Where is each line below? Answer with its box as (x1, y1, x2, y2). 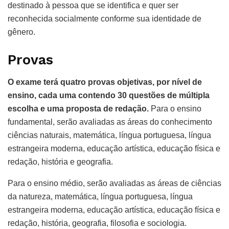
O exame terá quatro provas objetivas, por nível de (8, 78, 202, 87)
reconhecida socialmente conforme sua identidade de (8, 14, 201, 24)
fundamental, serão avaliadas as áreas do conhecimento (8, 118, 212, 127)
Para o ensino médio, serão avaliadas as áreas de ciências (8, 179, 221, 188)
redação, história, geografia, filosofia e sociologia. (8, 219, 187, 228)
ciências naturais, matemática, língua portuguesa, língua (8, 131, 211, 140)
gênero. (8, 28, 35, 37)
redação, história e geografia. (8, 157, 113, 167)
